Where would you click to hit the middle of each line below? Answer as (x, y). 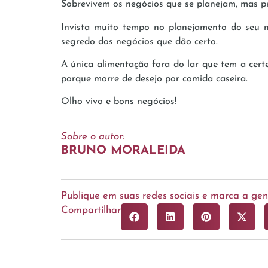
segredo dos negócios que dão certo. (139, 42)
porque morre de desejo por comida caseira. (154, 79)
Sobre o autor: (93, 136)
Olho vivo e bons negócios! (119, 102)
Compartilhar (91, 210)
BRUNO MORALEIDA (123, 150)
